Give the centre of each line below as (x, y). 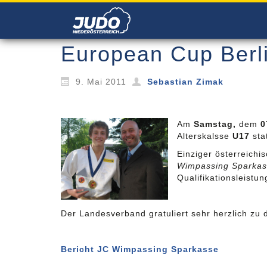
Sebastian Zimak (185, 82)
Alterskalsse (204, 136)
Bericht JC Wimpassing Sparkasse (139, 249)
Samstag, (215, 124)
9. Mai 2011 (101, 82)
